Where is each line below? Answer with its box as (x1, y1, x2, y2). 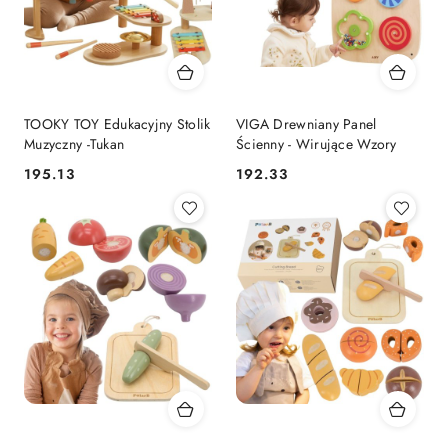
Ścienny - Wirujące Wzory (236, 133, 397, 154)
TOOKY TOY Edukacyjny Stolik (24, 113, 211, 134)
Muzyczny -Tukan (24, 133, 125, 154)
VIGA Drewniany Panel (236, 113, 377, 134)
